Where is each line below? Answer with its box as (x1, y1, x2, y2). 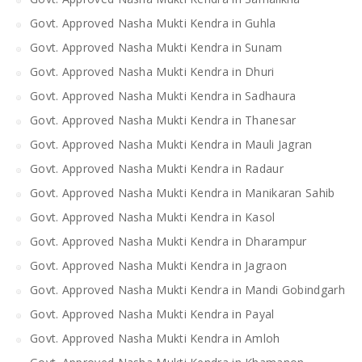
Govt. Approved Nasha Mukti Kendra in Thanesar (30, 112, 300, 128)
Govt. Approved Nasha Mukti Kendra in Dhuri (30, 63, 278, 79)
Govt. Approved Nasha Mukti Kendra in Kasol (30, 208, 276, 225)
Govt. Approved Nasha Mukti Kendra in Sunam (30, 39, 283, 55)
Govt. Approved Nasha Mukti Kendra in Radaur (30, 160, 288, 176)
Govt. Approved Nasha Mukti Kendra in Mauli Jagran (30, 136, 316, 152)
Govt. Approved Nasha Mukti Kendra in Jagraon (30, 257, 288, 273)
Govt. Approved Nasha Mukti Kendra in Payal (30, 305, 275, 322)
